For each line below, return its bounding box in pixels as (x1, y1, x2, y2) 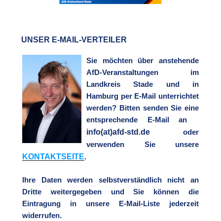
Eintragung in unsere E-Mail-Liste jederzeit (22, 199, 199, 208)
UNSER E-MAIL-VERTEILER (21, 35, 127, 44)
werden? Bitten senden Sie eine (86, 104, 199, 112)
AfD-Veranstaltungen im (86, 68, 199, 76)
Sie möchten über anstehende (86, 56, 199, 65)
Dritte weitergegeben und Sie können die (22, 187, 199, 196)
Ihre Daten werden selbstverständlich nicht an (22, 176, 199, 184)
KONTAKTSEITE (22, 152, 84, 161)
